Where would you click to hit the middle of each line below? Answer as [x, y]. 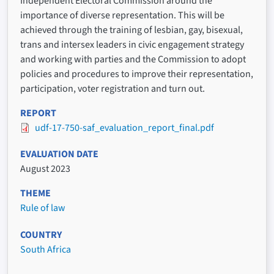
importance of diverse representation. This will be [122, 16]
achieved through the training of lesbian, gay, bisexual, [131, 30]
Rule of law [43, 208]
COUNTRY [41, 235]
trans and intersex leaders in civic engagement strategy [132, 45]
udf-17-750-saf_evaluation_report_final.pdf [124, 128]
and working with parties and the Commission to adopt [133, 60]
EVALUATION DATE [59, 154]
